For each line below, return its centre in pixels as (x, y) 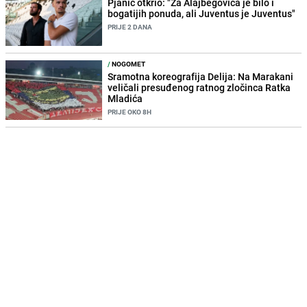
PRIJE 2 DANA (130, 26)
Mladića (125, 99)
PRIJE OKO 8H (130, 112)
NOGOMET (128, 64)
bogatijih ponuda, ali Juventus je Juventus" (202, 13)
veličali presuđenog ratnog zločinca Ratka (199, 88)
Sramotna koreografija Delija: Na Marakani (201, 77)
